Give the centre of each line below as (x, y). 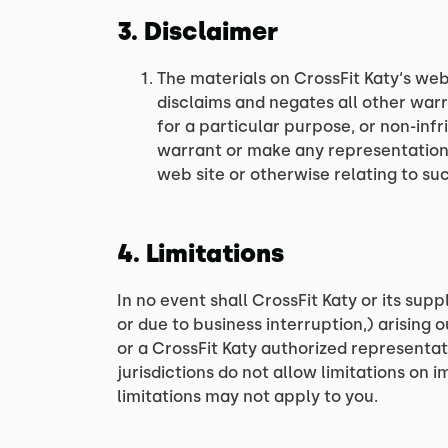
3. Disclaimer (198, 31)
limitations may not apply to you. (247, 396)
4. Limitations (200, 253)
